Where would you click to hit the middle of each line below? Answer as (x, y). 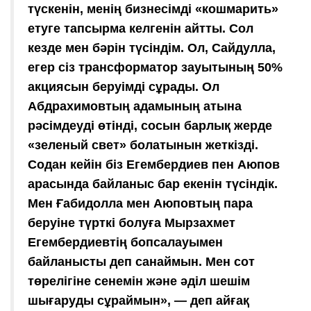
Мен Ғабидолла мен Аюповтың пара (140, 203)
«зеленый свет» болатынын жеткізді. (143, 145)
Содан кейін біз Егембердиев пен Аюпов (154, 164)
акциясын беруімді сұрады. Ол (124, 86)
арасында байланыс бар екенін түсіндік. (153, 184)
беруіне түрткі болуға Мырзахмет (132, 222)
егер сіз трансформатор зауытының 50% (155, 67)
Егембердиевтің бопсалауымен (125, 242)
